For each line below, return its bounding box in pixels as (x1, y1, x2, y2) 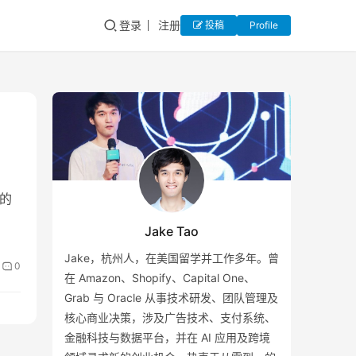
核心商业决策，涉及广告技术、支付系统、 (64, 311, 276, 325)
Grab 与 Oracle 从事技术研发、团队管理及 (64, 291, 278, 305)
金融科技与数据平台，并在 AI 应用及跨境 (64, 331, 270, 345)
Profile (250, 19, 278, 31)
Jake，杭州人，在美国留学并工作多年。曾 (64, 251, 279, 265)
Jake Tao (145, 223, 199, 240)
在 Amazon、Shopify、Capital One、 (64, 271, 255, 285)
